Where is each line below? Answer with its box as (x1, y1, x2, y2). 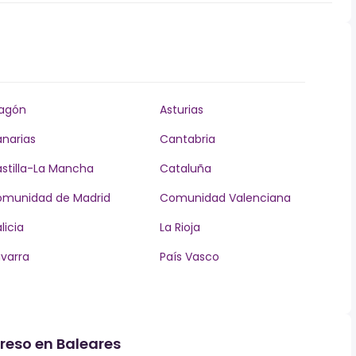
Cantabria (159, 131, 215, 147)
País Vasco (159, 249, 219, 265)
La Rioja (159, 219, 200, 235)
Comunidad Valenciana (159, 190, 291, 206)
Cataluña (159, 161, 211, 176)
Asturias (159, 102, 203, 118)
